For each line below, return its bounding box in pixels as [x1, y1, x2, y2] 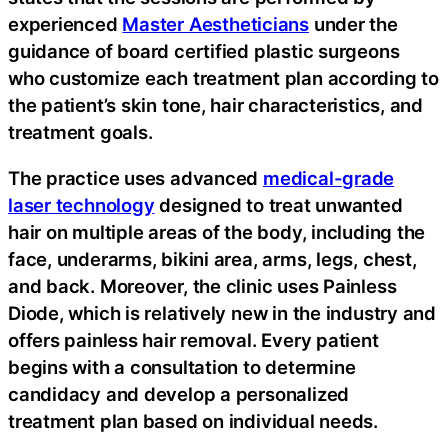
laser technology [8, 193, 155, 216]
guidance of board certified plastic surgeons [8, 40, 400, 63]
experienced [8, 13, 123, 36]
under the [308, 13, 398, 36]
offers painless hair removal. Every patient [8, 328, 379, 351]
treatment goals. [8, 121, 153, 144]
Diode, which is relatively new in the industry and [8, 301, 436, 324]
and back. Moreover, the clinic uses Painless [8, 274, 397, 297]
